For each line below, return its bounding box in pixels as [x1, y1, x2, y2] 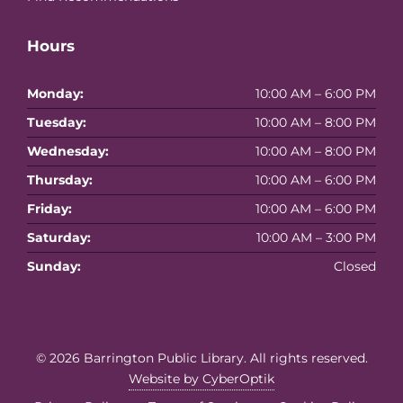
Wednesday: [27, 142, 109, 159]
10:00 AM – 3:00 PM [256, 228, 376, 246]
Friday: [27, 200, 72, 217]
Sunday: [27, 257, 81, 274]
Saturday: [27, 228, 91, 246]
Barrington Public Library [83, 349, 244, 366]
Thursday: [27, 171, 93, 188]
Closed [334, 257, 376, 274]
